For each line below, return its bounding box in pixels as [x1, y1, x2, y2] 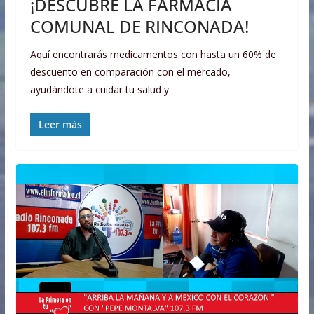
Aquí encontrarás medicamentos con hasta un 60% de [29, 47, 276, 61]
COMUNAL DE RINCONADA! [29, 14, 249, 38]
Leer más [38, 117, 82, 131]
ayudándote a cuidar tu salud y [29, 82, 169, 96]
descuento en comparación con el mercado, [29, 64, 231, 78]
